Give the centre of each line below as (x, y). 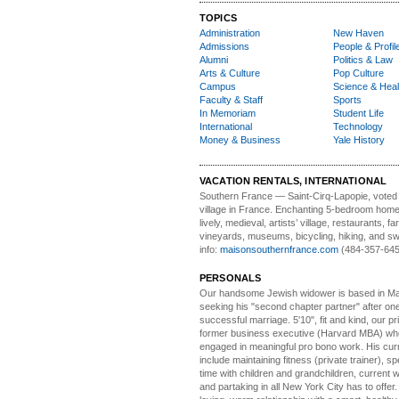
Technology (358, 126)
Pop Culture (358, 73)
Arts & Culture (230, 73)
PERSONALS (231, 277)
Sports (347, 100)
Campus (218, 86)
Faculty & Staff (231, 100)
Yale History (359, 140)
